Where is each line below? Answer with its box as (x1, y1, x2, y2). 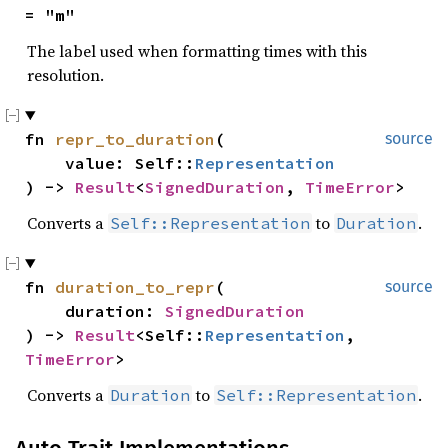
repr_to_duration (55, 129, 215, 149)
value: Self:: (65, 153, 195, 173)
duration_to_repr (55, 277, 215, 297)
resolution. (27, 64, 104, 86)
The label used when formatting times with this (27, 40, 367, 62)
